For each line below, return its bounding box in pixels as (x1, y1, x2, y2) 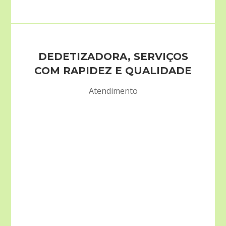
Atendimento (88, 85, 138, 97)
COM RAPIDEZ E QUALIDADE (34, 65, 192, 77)
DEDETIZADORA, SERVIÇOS (38, 50, 188, 63)
